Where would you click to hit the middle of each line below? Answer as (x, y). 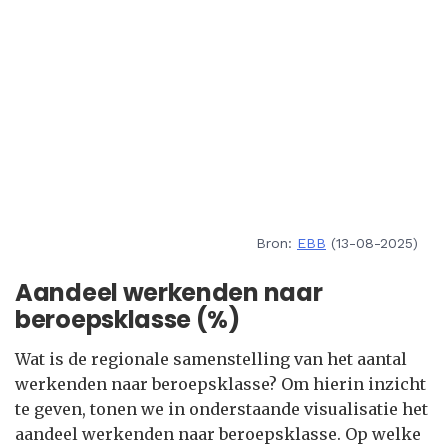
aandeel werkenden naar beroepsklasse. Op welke (218, 434)
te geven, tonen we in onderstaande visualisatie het (221, 409)
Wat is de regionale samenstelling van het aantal (211, 359)
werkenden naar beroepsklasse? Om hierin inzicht (220, 384)
